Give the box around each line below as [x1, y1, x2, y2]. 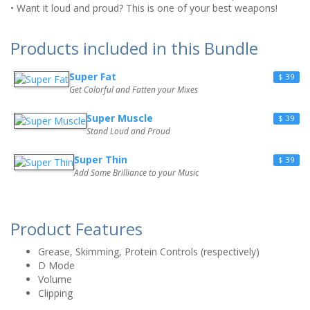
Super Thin [74, 153, 127, 166]
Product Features [10, 217, 143, 240]
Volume [38, 273, 72, 286]
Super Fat [69, 70, 116, 83]
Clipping [38, 286, 73, 300]
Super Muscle [86, 111, 153, 125]
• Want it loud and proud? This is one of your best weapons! [10, 1, 277, 15]
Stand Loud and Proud [86, 125, 170, 137]
